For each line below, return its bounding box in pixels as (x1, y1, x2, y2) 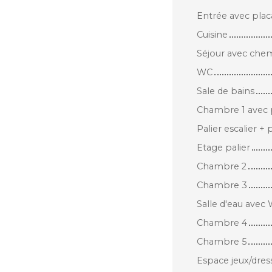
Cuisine (197, 23, 228, 35)
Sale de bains (197, 80, 254, 91)
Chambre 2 (197, 155, 246, 166)
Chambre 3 (197, 174, 247, 185)
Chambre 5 (197, 230, 246, 242)
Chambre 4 (197, 211, 247, 223)
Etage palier (197, 136, 250, 148)
